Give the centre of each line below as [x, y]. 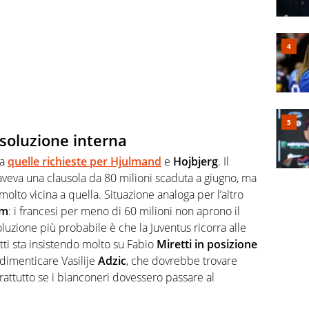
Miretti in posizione [207, 244]
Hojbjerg [196, 161]
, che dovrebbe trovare [182, 260]
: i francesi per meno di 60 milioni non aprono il [124, 211]
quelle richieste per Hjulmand [84, 161]
